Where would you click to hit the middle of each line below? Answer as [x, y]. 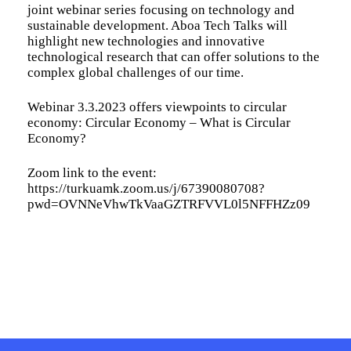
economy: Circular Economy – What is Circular [159, 122]
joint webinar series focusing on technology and [161, 9]
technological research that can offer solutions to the [173, 56]
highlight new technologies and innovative [146, 41]
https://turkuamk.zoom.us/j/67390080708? [146, 188]
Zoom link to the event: [92, 172]
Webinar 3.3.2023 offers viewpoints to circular [157, 107]
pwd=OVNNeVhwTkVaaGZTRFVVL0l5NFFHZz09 [168, 204]
